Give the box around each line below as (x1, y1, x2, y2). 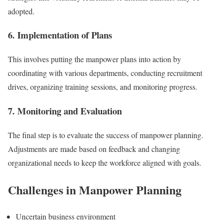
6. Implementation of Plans (8, 28, 112, 42)
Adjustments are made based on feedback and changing (8, 143, 180, 154)
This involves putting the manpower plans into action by (8, 54, 181, 65)
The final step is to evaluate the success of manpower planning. (8, 129, 203, 140)
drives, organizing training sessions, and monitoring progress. (8, 81, 197, 92)
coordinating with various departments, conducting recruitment (8, 68, 202, 78)
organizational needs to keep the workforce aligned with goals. (8, 157, 201, 168)
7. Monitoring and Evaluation (8, 104, 122, 117)
